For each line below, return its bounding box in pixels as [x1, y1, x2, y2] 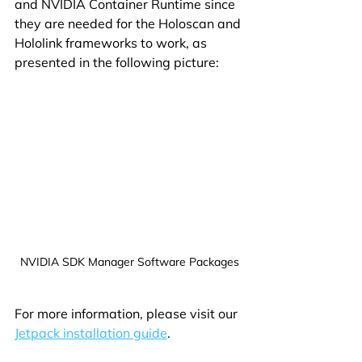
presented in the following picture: [15, 53, 219, 70]
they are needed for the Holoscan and [15, 15, 244, 32]
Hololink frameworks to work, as [15, 34, 210, 51]
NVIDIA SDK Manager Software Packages [19, 255, 239, 270]
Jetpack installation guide [15, 325, 167, 342]
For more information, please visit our [15, 305, 241, 322]
